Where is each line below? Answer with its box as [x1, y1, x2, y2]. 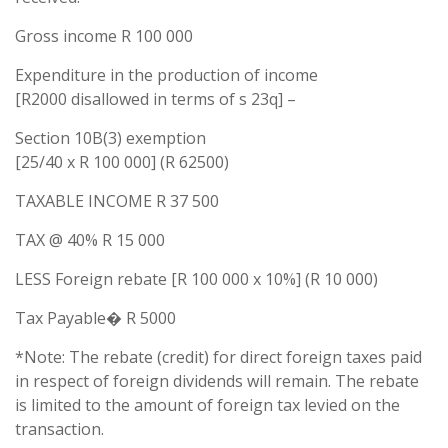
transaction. [15, 418, 104, 440]
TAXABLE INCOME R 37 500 [15, 190, 219, 212]
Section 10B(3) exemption [15, 127, 206, 149]
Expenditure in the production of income [15, 64, 318, 86]
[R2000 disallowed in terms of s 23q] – [15, 88, 296, 110]
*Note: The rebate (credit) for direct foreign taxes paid [15, 346, 422, 368]
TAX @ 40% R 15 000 [15, 229, 165, 251]
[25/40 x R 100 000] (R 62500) [15, 151, 229, 173]
